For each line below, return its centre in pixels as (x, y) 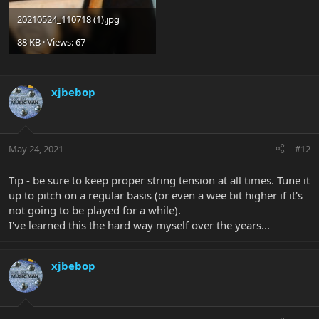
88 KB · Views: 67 (51, 42)
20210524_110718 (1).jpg (68, 19)
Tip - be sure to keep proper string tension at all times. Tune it (159, 180)
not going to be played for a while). (95, 210)
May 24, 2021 (36, 148)
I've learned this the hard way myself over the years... (139, 225)
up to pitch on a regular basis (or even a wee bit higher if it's (156, 195)
